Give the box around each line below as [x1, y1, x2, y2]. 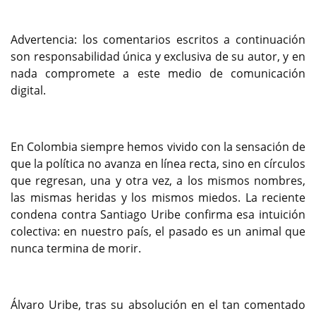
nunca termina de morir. [11, 240, 141, 256]
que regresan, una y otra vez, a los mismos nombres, [11, 172, 305, 188]
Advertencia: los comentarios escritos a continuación [11, 31, 305, 47]
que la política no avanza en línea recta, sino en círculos [11, 155, 305, 171]
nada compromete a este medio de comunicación [11, 65, 305, 81]
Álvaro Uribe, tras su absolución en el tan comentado [11, 296, 305, 312]
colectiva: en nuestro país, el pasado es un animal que [11, 223, 305, 239]
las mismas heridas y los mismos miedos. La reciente [11, 189, 305, 205]
